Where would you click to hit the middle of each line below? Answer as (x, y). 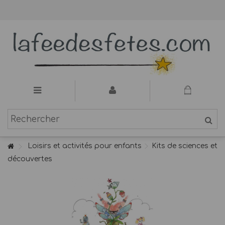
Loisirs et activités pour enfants (85, 146)
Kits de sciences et (185, 146)
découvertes (30, 159)
